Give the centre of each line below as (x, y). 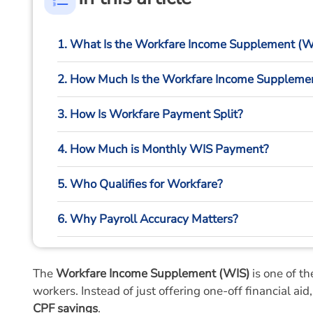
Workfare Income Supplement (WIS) (153, 274)
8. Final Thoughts (103, 289)
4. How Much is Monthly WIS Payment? (163, 149)
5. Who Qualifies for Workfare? (140, 184)
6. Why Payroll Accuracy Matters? (148, 219)
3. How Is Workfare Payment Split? (150, 114)
